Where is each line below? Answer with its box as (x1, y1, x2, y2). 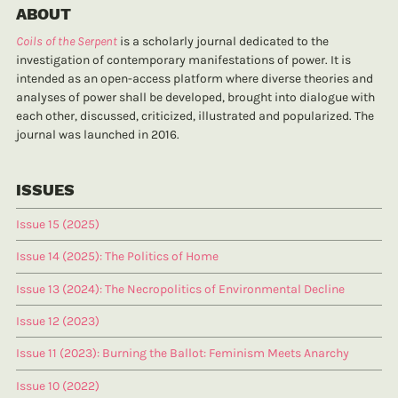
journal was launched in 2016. (16, 127, 179, 143)
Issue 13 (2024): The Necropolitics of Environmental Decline (16, 281, 345, 297)
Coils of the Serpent (16, 34, 117, 50)
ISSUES (16, 179, 75, 199)
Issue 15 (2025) (16, 216, 99, 232)
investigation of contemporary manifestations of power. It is (16, 52, 351, 68)
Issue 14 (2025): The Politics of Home (16, 249, 219, 265)
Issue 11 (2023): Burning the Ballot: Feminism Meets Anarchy (16, 346, 349, 362)
